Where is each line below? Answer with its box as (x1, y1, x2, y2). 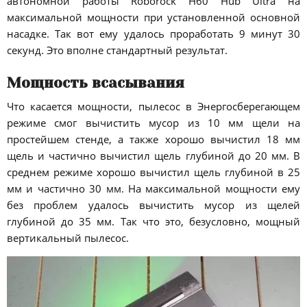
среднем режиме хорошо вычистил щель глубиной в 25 (7, 165, 300, 180)
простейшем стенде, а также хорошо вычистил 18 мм (7, 132, 300, 147)
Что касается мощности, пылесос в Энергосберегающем (7, 99, 300, 114)
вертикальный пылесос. (7, 231, 129, 245)
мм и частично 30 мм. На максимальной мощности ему (7, 182, 300, 196)
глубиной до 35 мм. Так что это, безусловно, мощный (7, 214, 300, 229)
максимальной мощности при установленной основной (7, 10, 300, 25)
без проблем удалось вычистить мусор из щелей (7, 198, 300, 212)
